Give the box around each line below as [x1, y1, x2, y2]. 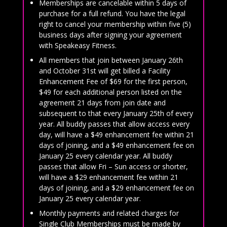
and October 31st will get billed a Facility [39, 65, 170, 75]
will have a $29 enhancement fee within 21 [39, 172, 178, 182]
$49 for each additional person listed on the [39, 87, 182, 97]
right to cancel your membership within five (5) [39, 19, 191, 29]
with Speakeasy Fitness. [39, 40, 117, 50]
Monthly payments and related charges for [39, 208, 179, 218]
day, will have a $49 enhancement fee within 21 [39, 129, 194, 139]
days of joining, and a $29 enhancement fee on [39, 182, 194, 193]
